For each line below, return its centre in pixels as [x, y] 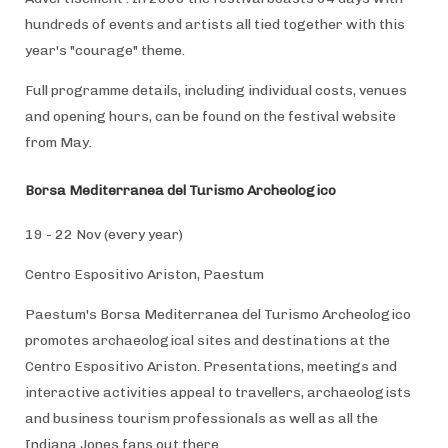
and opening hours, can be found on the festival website [210, 116]
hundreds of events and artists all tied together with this [214, 24]
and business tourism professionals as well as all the [201, 418]
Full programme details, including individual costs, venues [215, 90]
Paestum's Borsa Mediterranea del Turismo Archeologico [217, 314]
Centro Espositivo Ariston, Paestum [144, 274]
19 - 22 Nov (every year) [103, 234]
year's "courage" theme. [104, 50]
